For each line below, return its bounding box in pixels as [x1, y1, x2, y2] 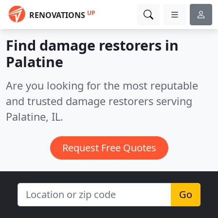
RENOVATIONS [29, 10, 85, 20]
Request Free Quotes [62, 141, 156, 154]
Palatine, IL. [6, 109, 63, 124]
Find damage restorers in [6, 36, 179, 54]
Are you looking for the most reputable [6, 78, 198, 92]
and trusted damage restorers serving [6, 94, 192, 108]
